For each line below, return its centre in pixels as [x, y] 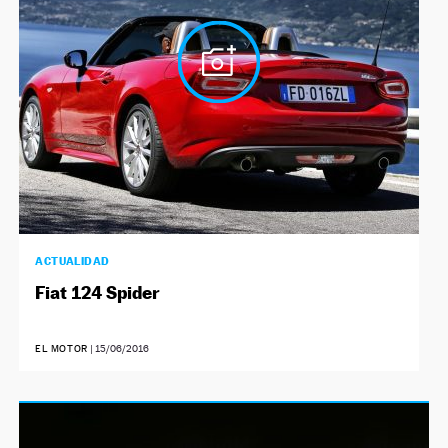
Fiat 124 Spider [98, 293]
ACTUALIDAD [72, 261]
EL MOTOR [61, 349]
